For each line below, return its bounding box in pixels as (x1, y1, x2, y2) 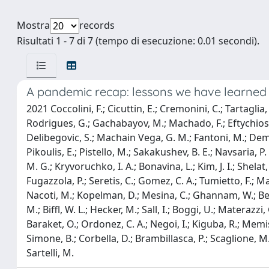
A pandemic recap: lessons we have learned (26, 84, 267, 99)
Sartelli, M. (26, 246, 74, 259)
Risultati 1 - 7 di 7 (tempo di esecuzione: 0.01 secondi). (17, 34, 259, 47)
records (79, 19, 115, 32)
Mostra (17, 19, 50, 32)
